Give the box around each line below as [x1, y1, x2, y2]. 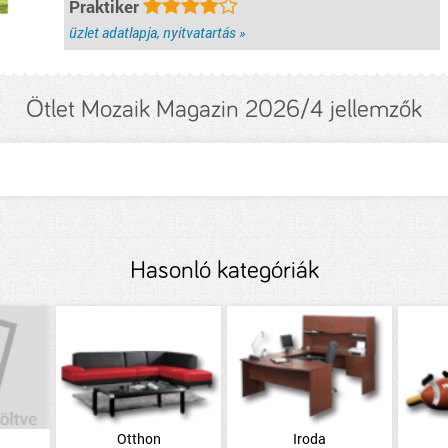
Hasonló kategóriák [129, 258, 319, 283]
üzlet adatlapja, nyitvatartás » [69, 23, 246, 42]
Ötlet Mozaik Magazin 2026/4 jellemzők [26, 97, 422, 122]
